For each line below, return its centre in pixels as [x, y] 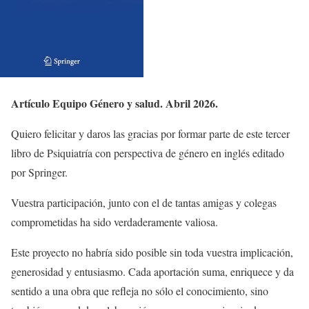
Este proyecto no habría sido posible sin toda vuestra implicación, [152, 252]
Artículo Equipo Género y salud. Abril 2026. [114, 103]
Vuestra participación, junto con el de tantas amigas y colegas [144, 202]
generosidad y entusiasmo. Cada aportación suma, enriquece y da [152, 271]
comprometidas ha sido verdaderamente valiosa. [114, 222]
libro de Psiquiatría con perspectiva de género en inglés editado [148, 153]
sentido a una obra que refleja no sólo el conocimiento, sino [140, 291]
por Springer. [39, 172]
